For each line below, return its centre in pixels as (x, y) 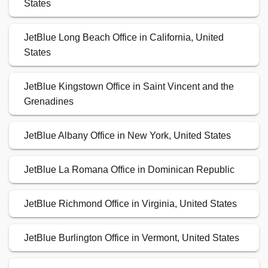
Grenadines (49, 102)
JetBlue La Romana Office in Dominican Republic (129, 170)
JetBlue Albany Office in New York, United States (127, 136)
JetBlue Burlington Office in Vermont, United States (132, 238)
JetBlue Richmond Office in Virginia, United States (130, 204)
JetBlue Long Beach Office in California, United (124, 38)
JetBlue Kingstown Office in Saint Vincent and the (129, 87)
